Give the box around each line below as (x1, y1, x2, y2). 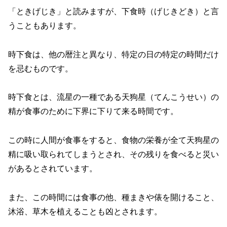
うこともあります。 (8, 21, 81, 30)
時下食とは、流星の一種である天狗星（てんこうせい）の (8, 93, 219, 102)
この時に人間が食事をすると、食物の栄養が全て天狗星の (8, 136, 219, 145)
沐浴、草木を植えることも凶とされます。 (8, 207, 162, 216)
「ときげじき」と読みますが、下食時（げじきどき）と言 (8, 7, 219, 16)
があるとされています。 (8, 164, 97, 173)
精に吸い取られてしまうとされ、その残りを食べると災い (8, 150, 219, 159)
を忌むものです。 (8, 64, 73, 73)
